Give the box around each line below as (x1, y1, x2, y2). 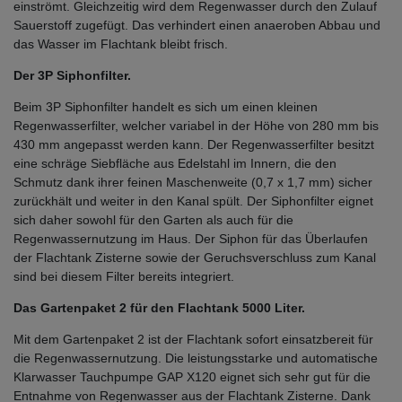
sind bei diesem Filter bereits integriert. (13, 268, 234, 284)
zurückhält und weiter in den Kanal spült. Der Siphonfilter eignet (13, 193, 373, 208)
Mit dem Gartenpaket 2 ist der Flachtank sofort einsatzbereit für (13, 331, 373, 346)
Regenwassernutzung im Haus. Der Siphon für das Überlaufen (13, 231, 368, 246)
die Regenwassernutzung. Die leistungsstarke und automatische (13, 350, 378, 365)
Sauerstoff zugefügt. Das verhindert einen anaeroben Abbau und (13, 17, 380, 32)
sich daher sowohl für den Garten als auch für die (13, 212, 293, 227)
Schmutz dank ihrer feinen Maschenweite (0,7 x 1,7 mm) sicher (13, 174, 372, 189)
